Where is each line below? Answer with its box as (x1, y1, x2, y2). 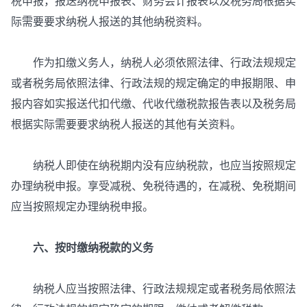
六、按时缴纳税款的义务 (11, 242, 153, 254)
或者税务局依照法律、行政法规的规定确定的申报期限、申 (11, 77, 296, 89)
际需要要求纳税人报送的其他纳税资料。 (11, 16, 208, 27)
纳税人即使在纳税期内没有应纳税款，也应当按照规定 (11, 160, 296, 171)
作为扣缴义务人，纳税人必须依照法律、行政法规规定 (11, 57, 296, 69)
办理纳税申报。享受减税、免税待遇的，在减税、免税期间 (11, 180, 296, 192)
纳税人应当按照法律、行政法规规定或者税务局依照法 (11, 283, 296, 295)
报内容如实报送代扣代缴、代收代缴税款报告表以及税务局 (11, 98, 296, 110)
